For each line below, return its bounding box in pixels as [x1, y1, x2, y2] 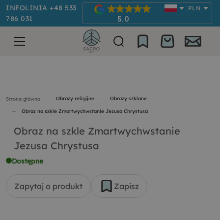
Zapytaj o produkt [14, 181, 82, 191]
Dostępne [12, 157, 43, 165]
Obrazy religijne [56, 95, 94, 102]
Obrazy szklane [110, 95, 147, 102]
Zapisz [114, 181, 139, 191]
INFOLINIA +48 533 [6, 3, 77, 12]
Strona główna [6, 96, 40, 102]
